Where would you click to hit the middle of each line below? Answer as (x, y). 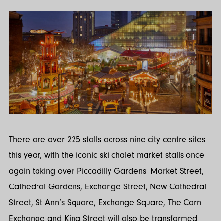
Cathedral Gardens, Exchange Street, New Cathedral (108, 186)
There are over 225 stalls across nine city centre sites (107, 139)
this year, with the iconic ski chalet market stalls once (107, 155)
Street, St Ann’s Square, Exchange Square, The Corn (105, 202)
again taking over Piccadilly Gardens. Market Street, (106, 171)
